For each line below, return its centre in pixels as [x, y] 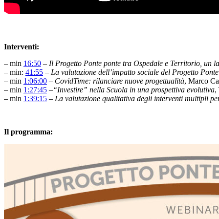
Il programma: [29, 131]
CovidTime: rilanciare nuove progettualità [120, 81]
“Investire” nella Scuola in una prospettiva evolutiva [134, 89]
